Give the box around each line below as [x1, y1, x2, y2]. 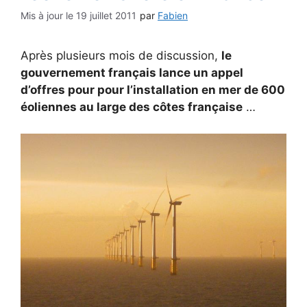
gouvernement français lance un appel [21, 66, 243, 79]
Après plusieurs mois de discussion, [21, 49, 221, 62]
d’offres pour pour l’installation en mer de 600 [21, 83, 285, 97]
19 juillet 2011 [76, 10, 136, 21]
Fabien [158, 10, 188, 21]
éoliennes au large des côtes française [21, 100, 243, 114]
